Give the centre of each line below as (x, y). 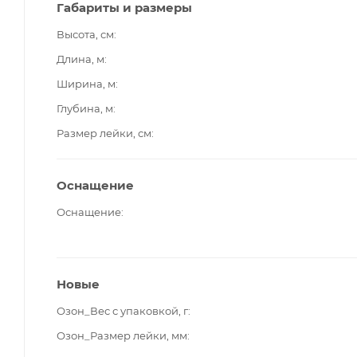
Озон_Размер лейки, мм (122, 335)
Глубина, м (85, 108)
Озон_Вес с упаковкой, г (122, 310)
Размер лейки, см (104, 133)
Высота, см (85, 34)
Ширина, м (86, 83)
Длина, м (80, 59)
